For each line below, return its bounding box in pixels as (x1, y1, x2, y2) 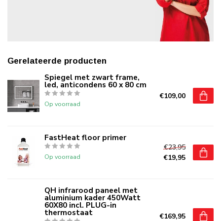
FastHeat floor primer (44, 132, 126, 143)
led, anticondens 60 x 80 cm (44, 79, 147, 90)
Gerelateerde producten (7, 56, 107, 66)
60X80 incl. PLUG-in (44, 199, 116, 210)
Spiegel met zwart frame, (44, 72, 140, 82)
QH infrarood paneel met (44, 184, 138, 195)
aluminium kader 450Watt (44, 192, 141, 203)
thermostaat (44, 207, 93, 218)
